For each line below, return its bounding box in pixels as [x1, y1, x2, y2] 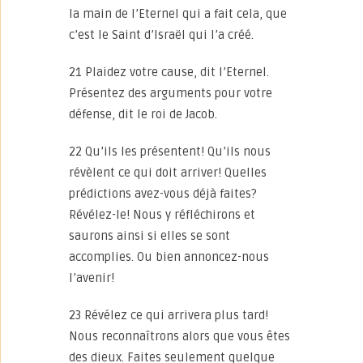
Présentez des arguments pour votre [69, 86, 272, 100]
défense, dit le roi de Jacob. [69, 107, 217, 122]
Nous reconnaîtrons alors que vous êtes [69, 329, 290, 344]
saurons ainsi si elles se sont [69, 228, 230, 243]
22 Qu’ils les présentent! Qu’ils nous [69, 144, 271, 159]
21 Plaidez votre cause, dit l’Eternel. [69, 65, 269, 79]
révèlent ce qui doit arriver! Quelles [69, 165, 267, 180]
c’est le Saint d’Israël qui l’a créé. [69, 28, 254, 42]
